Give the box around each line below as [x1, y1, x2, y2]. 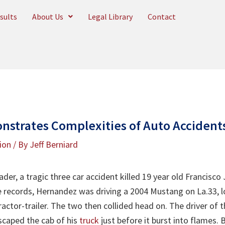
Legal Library [88, 12, 133, 22]
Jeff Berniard [30, 139, 78, 151]
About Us [32, 12, 63, 22]
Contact [148, 12, 176, 22]
